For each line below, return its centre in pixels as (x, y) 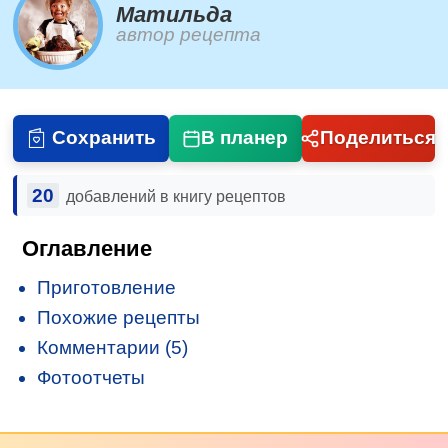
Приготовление (107, 288)
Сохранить (103, 138)
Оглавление (87, 249)
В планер (245, 138)
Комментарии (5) (113, 348)
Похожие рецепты (119, 318)
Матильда (174, 15)
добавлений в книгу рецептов (175, 196)
